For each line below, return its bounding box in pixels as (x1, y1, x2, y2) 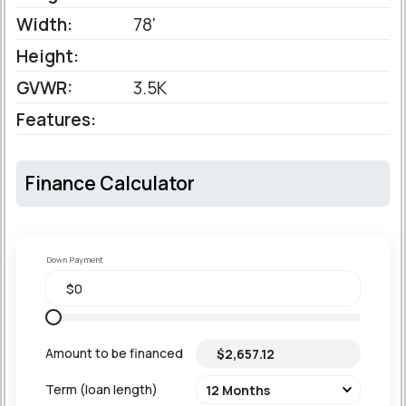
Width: (16, 13, 72, 36)
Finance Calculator (25, 170, 195, 196)
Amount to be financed (45, 344, 183, 362)
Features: (16, 108, 96, 131)
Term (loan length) (45, 381, 158, 398)
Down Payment (46, 254, 103, 266)
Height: (16, 44, 79, 68)
